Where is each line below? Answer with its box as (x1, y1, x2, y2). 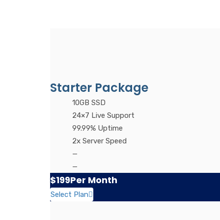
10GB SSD (72, 98, 106, 107)
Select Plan (51, 190, 88, 199)
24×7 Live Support (72, 110, 135, 120)
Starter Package (50, 79, 148, 96)
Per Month (70, 173, 117, 186)
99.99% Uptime (72, 123, 123, 133)
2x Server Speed (72, 136, 127, 145)
